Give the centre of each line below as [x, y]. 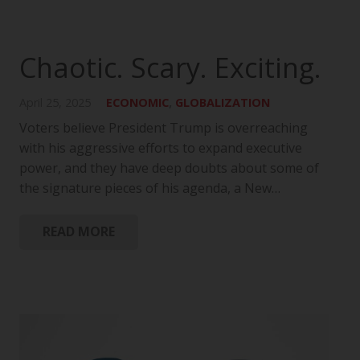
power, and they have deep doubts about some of [169, 168]
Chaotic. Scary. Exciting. [170, 67]
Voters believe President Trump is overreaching [164, 127]
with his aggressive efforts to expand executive [161, 147]
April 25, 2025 [55, 102]
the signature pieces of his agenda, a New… [150, 188]
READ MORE [78, 232]
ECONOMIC [138, 102]
